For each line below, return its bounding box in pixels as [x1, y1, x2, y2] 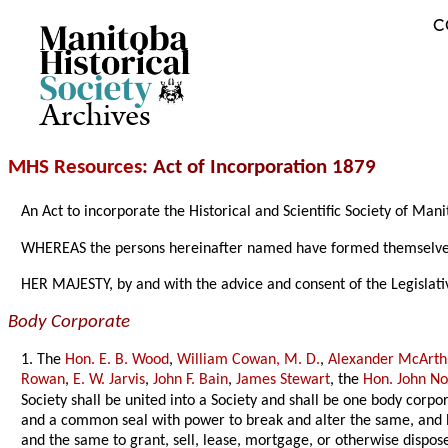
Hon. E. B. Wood [65, 351, 170, 368]
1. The [21, 351, 66, 368]
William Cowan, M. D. [177, 351, 321, 368]
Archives [40, 93, 151, 140]
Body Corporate [8, 312, 130, 332]
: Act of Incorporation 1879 [142, 157, 376, 179]
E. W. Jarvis [73, 371, 146, 388]
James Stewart [236, 371, 331, 388]
